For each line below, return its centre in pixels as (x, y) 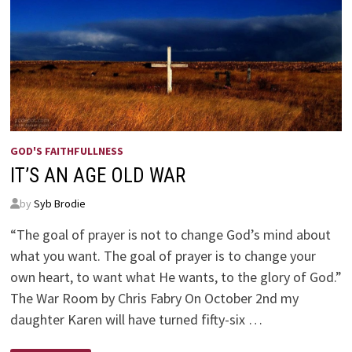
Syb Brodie (59, 203)
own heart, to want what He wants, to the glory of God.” (176, 277)
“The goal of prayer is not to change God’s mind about (170, 234)
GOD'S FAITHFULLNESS (66, 150)
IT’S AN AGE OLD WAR (97, 175)
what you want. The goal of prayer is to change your (163, 255)
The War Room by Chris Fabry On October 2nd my (154, 298)
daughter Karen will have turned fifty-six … (136, 319)
